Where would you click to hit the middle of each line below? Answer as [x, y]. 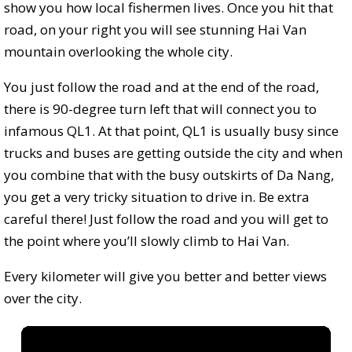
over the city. [43, 298]
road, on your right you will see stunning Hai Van [155, 29]
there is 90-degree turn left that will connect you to [160, 108]
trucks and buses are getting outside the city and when [173, 152]
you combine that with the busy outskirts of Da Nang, [169, 174]
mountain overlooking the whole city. [118, 51]
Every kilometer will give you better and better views [165, 276]
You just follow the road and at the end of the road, [161, 86]
